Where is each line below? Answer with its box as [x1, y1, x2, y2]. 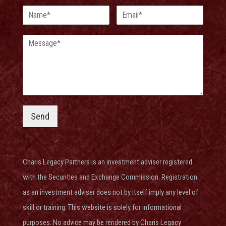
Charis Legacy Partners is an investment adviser [22, 157, 163, 166]
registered [162, 157, 192, 166]
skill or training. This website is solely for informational [22, 202, 182, 212]
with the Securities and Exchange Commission [22, 172, 158, 182]
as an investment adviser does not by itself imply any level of [22, 187, 198, 197]
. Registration [158, 172, 197, 182]
